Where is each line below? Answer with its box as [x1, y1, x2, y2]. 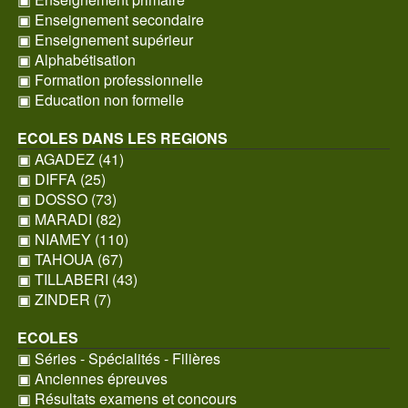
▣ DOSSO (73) [16, 189, 117, 209]
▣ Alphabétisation [16, 49, 136, 70]
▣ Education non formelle [16, 89, 184, 110]
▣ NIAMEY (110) [16, 229, 128, 250]
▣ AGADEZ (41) [16, 148, 124, 169]
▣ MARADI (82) [16, 209, 121, 229]
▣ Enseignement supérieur [16, 29, 193, 50]
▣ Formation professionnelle [16, 69, 203, 90]
